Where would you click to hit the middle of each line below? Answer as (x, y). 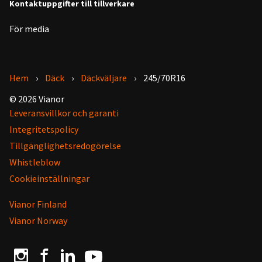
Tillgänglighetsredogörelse (65, 145)
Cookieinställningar (49, 178)
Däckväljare (104, 77)
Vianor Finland (38, 204)
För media (29, 28)
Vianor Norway (38, 220)
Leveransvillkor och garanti (64, 113)
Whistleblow (35, 162)
